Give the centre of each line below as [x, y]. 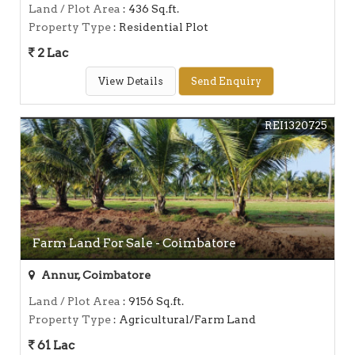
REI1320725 [296, 125]
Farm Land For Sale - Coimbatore [134, 242]
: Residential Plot [160, 27]
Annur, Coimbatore [95, 275]
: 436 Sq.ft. [150, 8]
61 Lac [55, 345]
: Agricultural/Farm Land [183, 319]
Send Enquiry [226, 81]
